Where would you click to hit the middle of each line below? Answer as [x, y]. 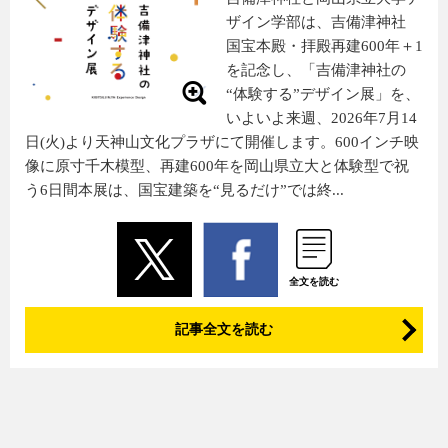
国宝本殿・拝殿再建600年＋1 [324, 46]
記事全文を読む [224, 329]
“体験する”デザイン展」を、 [322, 94]
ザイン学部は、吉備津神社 [315, 22]
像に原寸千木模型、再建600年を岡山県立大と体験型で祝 [217, 166]
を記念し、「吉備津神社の [315, 70]
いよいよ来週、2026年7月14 [321, 118]
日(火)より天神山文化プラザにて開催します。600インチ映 [222, 142]
